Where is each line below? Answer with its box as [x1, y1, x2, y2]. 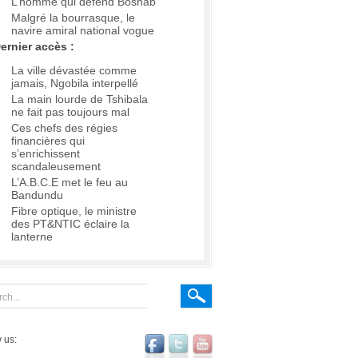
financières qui [11, 134, 85, 148]
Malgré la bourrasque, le [11, 11, 135, 25]
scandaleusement [11, 160, 101, 173]
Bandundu [11, 189, 63, 202]
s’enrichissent [11, 147, 80, 161]
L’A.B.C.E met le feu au [11, 176, 128, 189]
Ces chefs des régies [11, 121, 117, 135]
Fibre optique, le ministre [11, 205, 137, 218]
